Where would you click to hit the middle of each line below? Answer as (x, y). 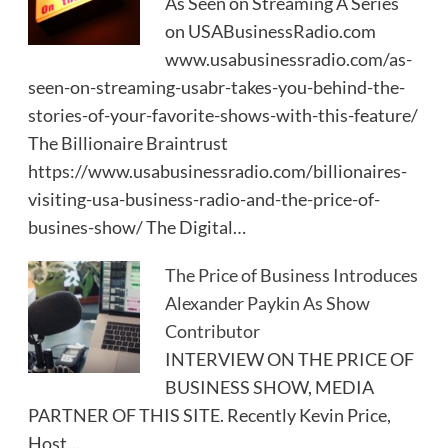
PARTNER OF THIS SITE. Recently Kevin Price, (209, 414)
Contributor (213, 330)
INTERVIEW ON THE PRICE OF (290, 358)
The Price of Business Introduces (292, 274)
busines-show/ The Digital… (136, 226)
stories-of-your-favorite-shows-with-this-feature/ (222, 114)
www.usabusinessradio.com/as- (289, 58)
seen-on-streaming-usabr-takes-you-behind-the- (216, 86)
